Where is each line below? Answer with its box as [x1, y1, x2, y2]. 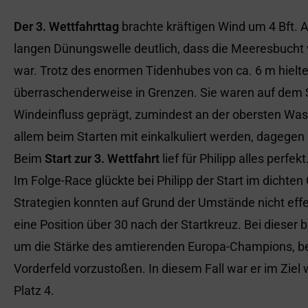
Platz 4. [14, 283, 54, 298]
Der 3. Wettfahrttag [14, 19, 119, 34]
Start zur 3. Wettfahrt [45, 151, 159, 166]
